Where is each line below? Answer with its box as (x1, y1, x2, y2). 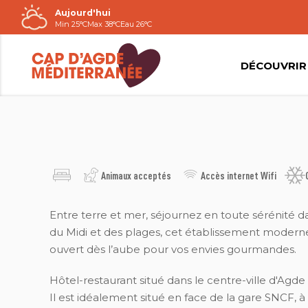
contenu (10, 47, 55, 60)
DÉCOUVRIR (241, 58, 307, 72)
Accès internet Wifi (200, 169, 276, 181)
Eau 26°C (120, 19, 152, 29)
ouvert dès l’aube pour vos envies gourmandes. (49, 243, 296, 256)
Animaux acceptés (101, 169, 171, 181)
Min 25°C (55, 19, 87, 29)
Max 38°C (87, 19, 120, 29)
